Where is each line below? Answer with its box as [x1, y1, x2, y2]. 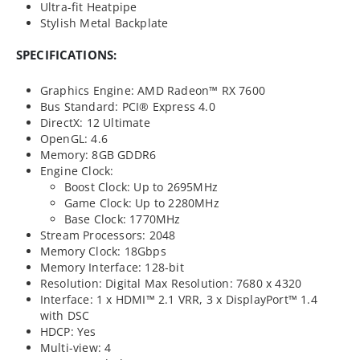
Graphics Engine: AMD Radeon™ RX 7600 [39, 82, 266, 98]
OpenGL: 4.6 [39, 130, 108, 146]
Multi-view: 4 [39, 339, 112, 355]
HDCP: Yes [39, 323, 96, 339]
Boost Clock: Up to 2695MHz [63, 178, 218, 194]
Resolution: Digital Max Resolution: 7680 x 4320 [39, 275, 302, 291]
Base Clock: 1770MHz [63, 211, 181, 227]
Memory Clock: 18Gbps [39, 243, 166, 259]
